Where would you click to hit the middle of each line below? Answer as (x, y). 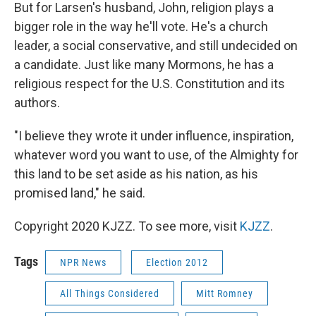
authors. (37, 103)
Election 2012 (177, 263)
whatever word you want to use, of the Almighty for (156, 155)
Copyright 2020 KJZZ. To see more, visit (127, 226)
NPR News (83, 263)
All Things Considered (110, 294)
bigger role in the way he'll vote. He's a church (141, 27)
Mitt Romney (225, 294)
